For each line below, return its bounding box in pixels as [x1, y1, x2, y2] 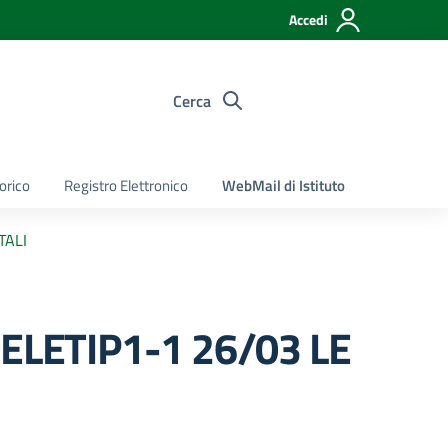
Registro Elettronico [64, 174, 188, 197]
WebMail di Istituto [222, 174, 345, 197]
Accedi [289, 9, 328, 30]
